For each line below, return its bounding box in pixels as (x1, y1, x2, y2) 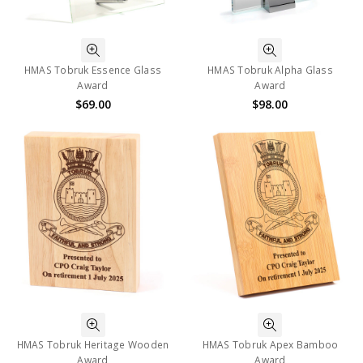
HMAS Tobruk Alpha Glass (207, 62, 333, 77)
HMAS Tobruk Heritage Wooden (16, 337, 169, 352)
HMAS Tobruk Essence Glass (23, 62, 162, 77)
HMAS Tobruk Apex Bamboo (202, 337, 339, 352)
